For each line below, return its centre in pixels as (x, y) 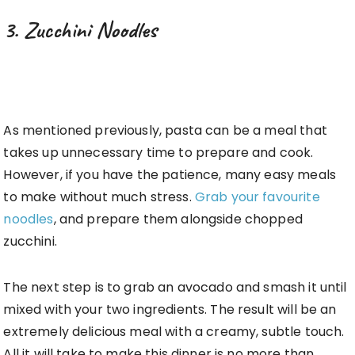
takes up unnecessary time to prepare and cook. (158, 153)
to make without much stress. (99, 197)
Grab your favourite (257, 197)
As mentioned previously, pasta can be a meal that (165, 131)
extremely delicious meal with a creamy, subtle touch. (174, 332)
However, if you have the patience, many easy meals (170, 175)
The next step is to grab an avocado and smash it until (175, 288)
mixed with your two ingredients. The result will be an (170, 310)
